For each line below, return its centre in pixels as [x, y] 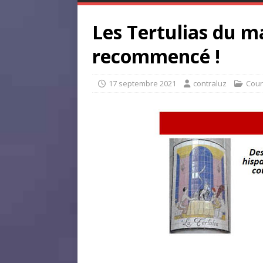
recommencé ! [156, 56]
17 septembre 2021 [142, 83]
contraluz [210, 83]
